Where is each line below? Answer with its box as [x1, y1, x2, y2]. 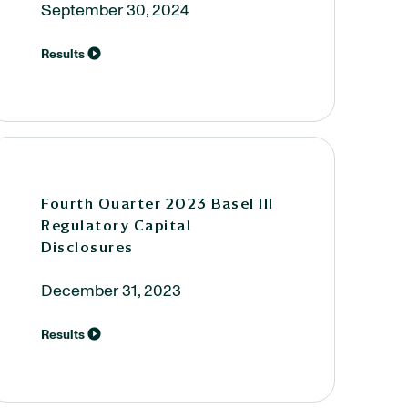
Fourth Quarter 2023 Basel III [41, 194, 274, 212]
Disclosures [41, 238, 134, 256]
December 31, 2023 [41, 283, 181, 300]
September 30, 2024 [41, 3, 189, 19]
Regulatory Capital [41, 216, 191, 234]
